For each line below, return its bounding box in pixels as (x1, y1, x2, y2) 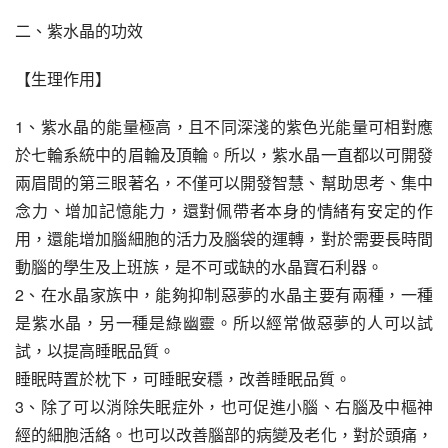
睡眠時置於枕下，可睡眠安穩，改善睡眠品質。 (15, 367, 351, 390)
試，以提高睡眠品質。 (15, 339, 175, 362)
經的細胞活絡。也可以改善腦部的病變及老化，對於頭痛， (15, 423, 433, 446)
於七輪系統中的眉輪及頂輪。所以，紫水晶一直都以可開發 (15, 143, 433, 166)
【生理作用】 (15, 67, 111, 90)
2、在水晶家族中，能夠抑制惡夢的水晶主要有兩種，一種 (15, 283, 433, 306)
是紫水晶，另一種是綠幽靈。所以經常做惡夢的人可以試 (15, 311, 433, 334)
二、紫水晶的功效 (15, 19, 143, 42)
